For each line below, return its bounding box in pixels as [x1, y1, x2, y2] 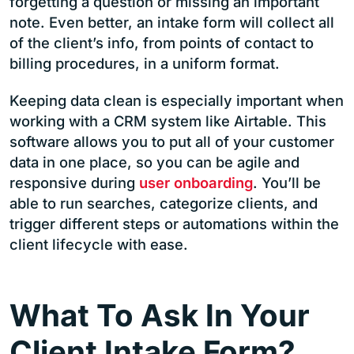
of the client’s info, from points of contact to [9, 33, 314, 51]
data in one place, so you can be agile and [9, 153, 299, 171]
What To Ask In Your [9, 296, 310, 333]
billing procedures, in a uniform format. [9, 54, 280, 72]
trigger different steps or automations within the [9, 214, 339, 232]
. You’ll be [253, 173, 321, 191]
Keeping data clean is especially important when [9, 91, 344, 109]
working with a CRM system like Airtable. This [9, 111, 326, 130]
